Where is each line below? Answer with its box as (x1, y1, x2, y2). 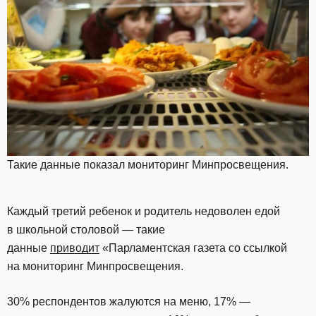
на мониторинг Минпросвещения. (7, 260, 183, 273)
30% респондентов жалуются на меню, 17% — (7, 296, 250, 308)
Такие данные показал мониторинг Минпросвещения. (7, 159, 288, 171)
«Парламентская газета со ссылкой (99, 242, 287, 255)
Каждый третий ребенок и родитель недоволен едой (7, 205, 280, 218)
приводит (50, 242, 99, 255)
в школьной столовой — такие (7, 224, 165, 236)
